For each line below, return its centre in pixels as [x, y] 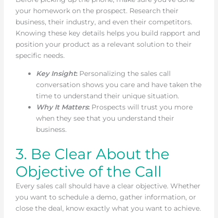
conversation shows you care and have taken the [118, 84]
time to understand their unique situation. [107, 96]
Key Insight [56, 73]
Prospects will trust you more [141, 107]
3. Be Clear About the [92, 154]
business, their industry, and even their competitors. [104, 22]
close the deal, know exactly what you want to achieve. [108, 208]
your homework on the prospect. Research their [97, 10]
